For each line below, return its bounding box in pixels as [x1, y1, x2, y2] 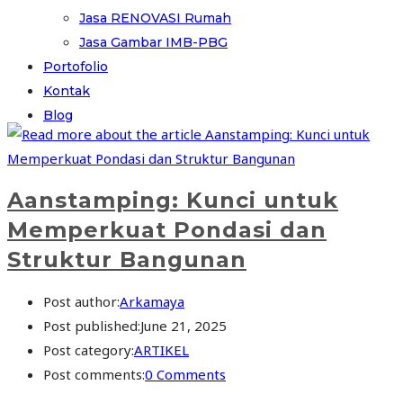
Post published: [43, 316, 140, 335]
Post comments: [43, 364, 145, 383]
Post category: [43, 340, 134, 359]
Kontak [43, 83, 90, 99]
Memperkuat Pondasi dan [7, 217, 327, 244]
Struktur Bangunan [7, 246, 246, 273]
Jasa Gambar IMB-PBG [79, 34, 228, 50]
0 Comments [145, 364, 226, 383]
